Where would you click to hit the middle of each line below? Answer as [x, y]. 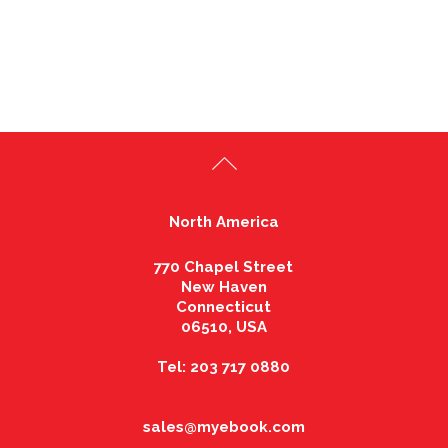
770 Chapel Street [224, 266]
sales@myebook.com [223, 426]
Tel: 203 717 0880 [224, 366]
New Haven [223, 286]
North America [223, 221]
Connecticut [224, 306]
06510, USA [223, 326]
